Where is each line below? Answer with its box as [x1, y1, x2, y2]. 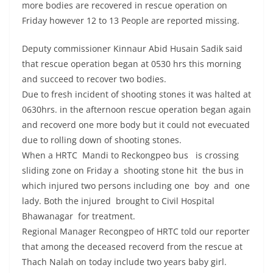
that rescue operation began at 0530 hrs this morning [22, 58, 241, 70]
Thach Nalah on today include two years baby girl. [22, 256, 229, 268]
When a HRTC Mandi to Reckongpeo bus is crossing [22, 149, 239, 161]
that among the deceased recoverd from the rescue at [22, 241, 243, 253]
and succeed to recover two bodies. [22, 73, 169, 85]
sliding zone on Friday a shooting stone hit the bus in [22, 165, 244, 177]
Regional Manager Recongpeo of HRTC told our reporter [22, 225, 250, 238]
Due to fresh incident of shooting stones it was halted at [22, 88, 251, 101]
